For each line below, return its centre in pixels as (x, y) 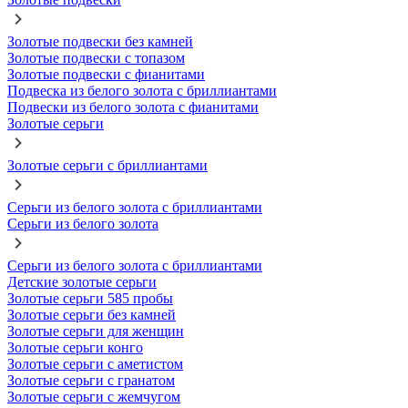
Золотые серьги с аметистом (95, 364)
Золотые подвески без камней (100, 41)
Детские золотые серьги (82, 282)
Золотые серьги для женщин (96, 331)
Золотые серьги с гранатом (91, 380)
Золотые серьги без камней (92, 315)
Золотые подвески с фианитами (106, 74)
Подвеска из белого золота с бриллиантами (142, 91)
